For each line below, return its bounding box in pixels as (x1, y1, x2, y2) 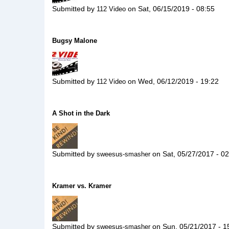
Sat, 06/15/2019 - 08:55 (138, 5, 215, 13)
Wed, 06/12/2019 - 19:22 (138, 77, 219, 85)
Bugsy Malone (52, 37, 97, 44)
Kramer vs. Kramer (52, 182, 111, 190)
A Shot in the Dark (52, 109, 110, 117)
